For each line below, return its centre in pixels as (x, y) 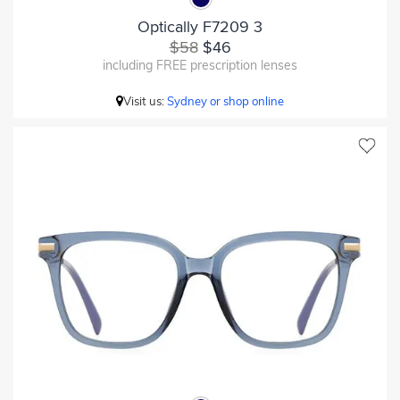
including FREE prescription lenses (200, 65)
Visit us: (145, 100)
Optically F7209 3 (200, 26)
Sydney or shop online (225, 100)
